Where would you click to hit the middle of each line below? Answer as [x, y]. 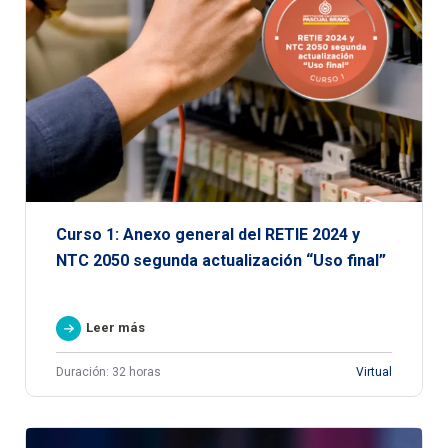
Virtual [374, 372]
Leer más [115, 328]
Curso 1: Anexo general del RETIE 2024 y [208, 235]
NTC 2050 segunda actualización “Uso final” [221, 261]
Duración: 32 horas [108, 372]
